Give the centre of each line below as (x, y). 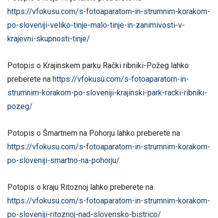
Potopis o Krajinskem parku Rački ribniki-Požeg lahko (98, 65)
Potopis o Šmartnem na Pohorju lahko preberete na (94, 133)
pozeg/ (20, 106)
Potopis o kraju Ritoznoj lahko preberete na (80, 187)
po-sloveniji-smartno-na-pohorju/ (64, 160)
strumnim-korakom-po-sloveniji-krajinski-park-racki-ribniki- (107, 92)
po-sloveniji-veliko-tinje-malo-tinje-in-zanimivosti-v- (96, 25)
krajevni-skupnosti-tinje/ (49, 38)
